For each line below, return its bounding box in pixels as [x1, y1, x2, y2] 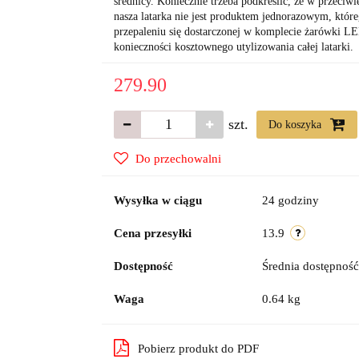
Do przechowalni [135, 152, 221, 165]
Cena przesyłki [113, 227, 192, 240]
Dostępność [113, 260, 173, 272]
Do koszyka [268, 119, 325, 131]
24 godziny [261, 194, 319, 207]
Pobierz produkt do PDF [137, 342, 259, 355]
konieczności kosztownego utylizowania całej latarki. [113, 41, 353, 53]
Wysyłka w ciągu [113, 194, 202, 207]
